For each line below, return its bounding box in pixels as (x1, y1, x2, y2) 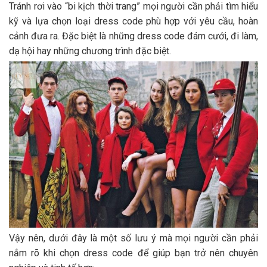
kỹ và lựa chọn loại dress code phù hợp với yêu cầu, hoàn (9, 15, 258, 27)
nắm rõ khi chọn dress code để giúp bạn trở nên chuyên (9, 247, 258, 259)
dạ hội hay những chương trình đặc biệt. (9, 45, 171, 57)
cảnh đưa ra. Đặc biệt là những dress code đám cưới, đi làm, (9, 30, 258, 42)
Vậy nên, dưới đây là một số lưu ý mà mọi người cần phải (9, 232, 258, 244)
